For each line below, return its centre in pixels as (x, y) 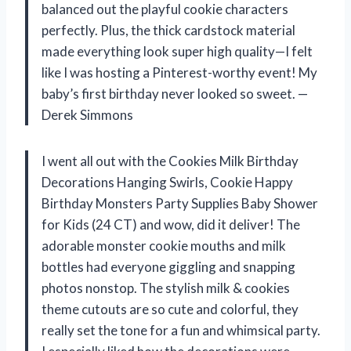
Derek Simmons (87, 115)
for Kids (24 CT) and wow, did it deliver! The (171, 225)
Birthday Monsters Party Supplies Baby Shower (180, 204)
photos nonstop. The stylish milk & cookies (166, 288)
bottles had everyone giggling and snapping (168, 267)
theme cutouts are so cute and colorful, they (170, 309)
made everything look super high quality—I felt (177, 52)
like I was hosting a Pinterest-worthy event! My (179, 73)
